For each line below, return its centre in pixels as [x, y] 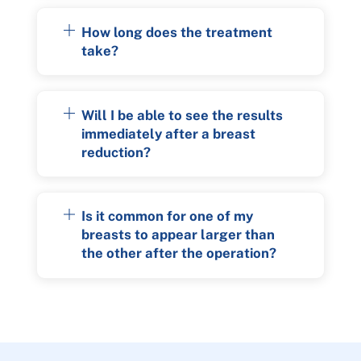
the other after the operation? [179, 253]
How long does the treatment [177, 32]
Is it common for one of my [168, 216]
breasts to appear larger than [178, 235]
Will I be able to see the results [183, 115]
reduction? [116, 152]
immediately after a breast [169, 133]
